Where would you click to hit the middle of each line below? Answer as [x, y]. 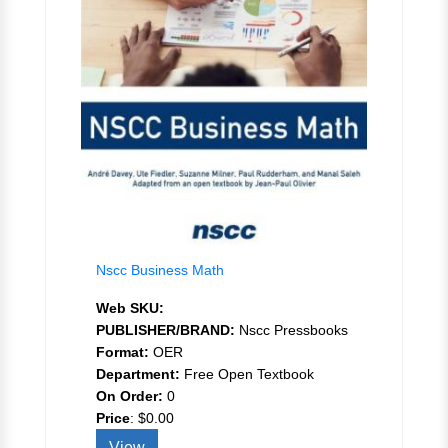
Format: [122, 351]
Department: [138, 373]
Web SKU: [130, 307]
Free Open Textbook [247, 373]
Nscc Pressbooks [291, 329]
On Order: [129, 395]
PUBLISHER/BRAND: [165, 329]
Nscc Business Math [160, 269]
